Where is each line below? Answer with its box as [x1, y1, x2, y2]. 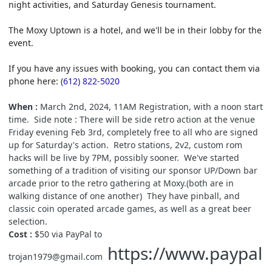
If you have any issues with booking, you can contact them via [8, 62, 260, 74]
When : [8, 100, 38, 112]
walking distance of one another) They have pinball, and [8, 189, 240, 202]
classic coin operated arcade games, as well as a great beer [8, 202, 251, 214]
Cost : [8, 228, 32, 240]
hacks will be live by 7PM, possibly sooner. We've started [8, 151, 239, 163]
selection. [8, 215, 47, 227]
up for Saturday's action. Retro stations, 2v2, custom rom [8, 138, 242, 151]
